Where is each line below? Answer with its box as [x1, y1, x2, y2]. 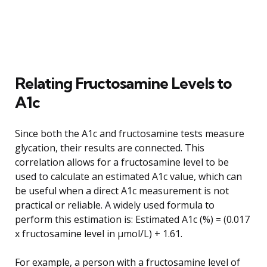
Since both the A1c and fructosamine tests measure [15, 126, 244, 140]
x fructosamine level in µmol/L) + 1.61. [15, 226, 182, 240]
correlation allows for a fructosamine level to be [15, 155, 229, 169]
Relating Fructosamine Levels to [15, 73, 232, 93]
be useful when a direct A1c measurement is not [15, 184, 229, 197]
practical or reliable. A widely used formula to [15, 198, 215, 212]
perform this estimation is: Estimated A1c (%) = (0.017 [15, 212, 250, 226]
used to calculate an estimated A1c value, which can [15, 169, 242, 183]
